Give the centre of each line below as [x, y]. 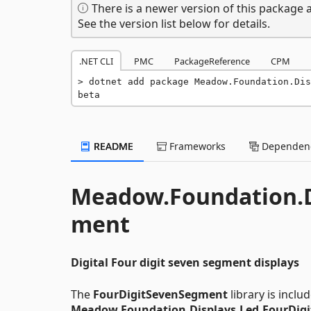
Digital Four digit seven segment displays [185, 262]
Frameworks [196, 146]
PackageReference [212, 61]
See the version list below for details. [174, 24]
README [112, 146]
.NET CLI [96, 61]
